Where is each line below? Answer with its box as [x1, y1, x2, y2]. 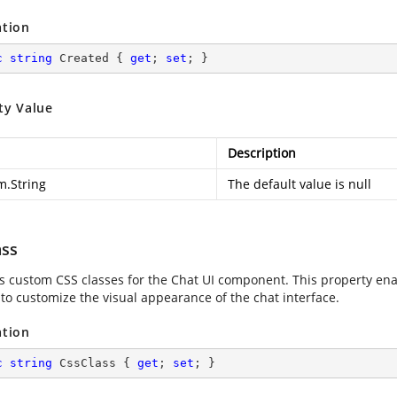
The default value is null [228, 175, 371, 192]
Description [228, 144, 296, 161]
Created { [52, 51, 130, 65]
